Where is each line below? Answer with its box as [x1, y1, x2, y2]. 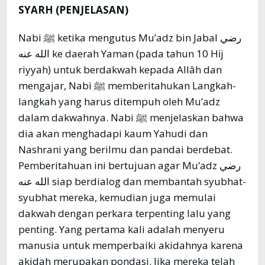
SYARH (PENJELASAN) [18, 3, 128, 17]
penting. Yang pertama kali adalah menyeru [18, 222, 225, 237]
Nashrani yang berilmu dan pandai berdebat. [18, 143, 232, 157]
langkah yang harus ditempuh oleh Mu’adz [18, 95, 220, 109]
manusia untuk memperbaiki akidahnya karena [18, 238, 243, 253]
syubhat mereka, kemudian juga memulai [18, 190, 216, 205]
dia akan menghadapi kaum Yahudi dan [18, 127, 208, 141]
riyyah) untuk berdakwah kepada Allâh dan [18, 63, 222, 77]
